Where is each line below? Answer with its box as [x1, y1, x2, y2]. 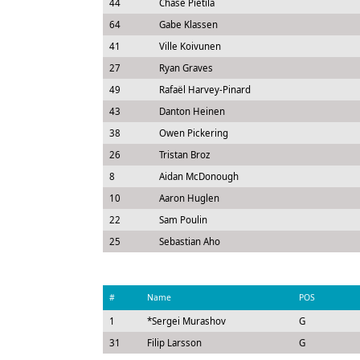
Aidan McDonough [158, 170, 239, 182]
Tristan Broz [158, 149, 210, 161]
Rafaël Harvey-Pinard [158, 84, 251, 96]
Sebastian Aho [158, 235, 220, 247]
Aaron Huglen [158, 192, 219, 204]
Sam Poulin [158, 214, 207, 226]
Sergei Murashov [151, 315, 226, 327]
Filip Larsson [146, 337, 202, 349]
